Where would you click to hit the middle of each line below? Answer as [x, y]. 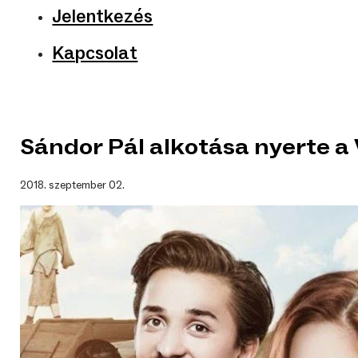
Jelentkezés [103, 17]
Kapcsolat [95, 54]
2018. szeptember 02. [73, 185]
